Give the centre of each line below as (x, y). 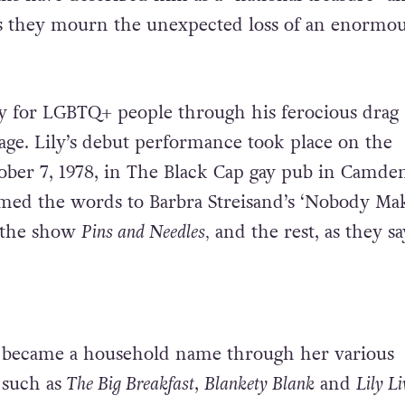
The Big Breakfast (130, 384)
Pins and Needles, (145, 232)
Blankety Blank (259, 384)
